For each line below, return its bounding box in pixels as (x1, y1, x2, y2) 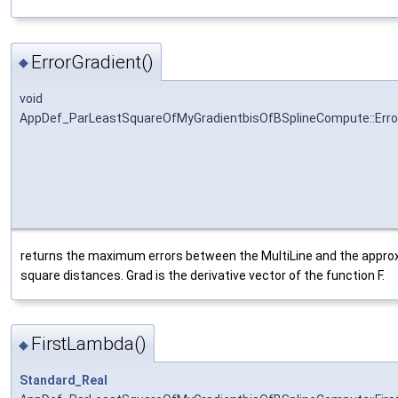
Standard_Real (20, 372, 107, 387)
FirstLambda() (31, 332, 147, 354)
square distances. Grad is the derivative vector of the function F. (20, 267, 385, 283)
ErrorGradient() (31, 51, 154, 73)
